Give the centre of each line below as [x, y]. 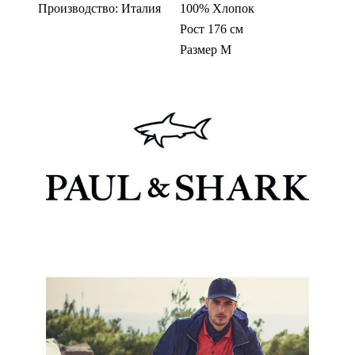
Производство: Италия [99, 9]
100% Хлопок [217, 9]
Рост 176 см [211, 29]
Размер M [205, 50]
